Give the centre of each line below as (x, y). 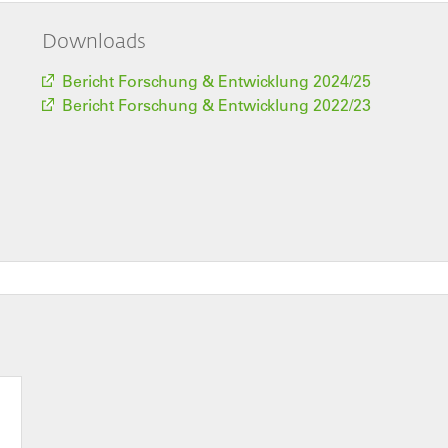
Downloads (93, 39)
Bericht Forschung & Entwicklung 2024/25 (216, 80)
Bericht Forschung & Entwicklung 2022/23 (216, 104)
